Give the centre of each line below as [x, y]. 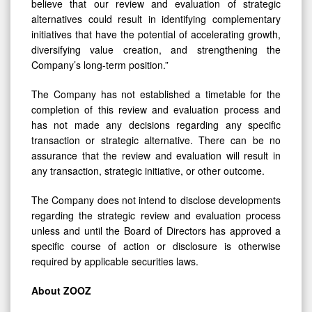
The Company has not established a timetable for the [156, 94]
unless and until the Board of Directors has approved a [156, 230]
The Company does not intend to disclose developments [156, 200]
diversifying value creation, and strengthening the [156, 49]
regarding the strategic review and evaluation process [156, 215]
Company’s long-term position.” [100, 64]
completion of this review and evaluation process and [156, 109]
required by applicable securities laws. [115, 261]
